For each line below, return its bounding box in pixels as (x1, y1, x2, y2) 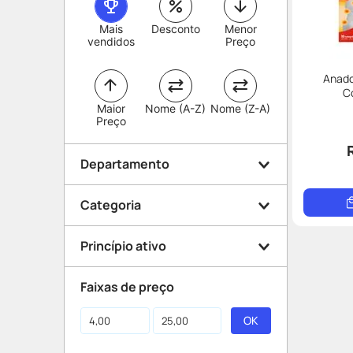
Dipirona (98, 303, 149, 321)
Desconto (150, 22, 200, 35)
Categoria (80, 196, 141, 214)
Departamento (80, 155, 169, 173)
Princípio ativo (80, 237, 166, 255)
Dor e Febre (98, 262, 165, 280)
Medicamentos (98, 221, 188, 239)
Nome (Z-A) (210, 102, 271, 115)
